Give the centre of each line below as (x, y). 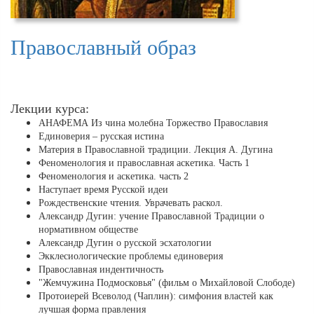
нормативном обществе (88, 230)
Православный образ (103, 48)
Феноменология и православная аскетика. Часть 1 (144, 163)
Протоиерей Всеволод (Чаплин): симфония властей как (156, 296)
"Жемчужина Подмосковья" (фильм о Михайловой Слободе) (167, 283)
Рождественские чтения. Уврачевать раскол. (131, 203)
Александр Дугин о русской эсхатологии (125, 243)
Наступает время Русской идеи (103, 190)
